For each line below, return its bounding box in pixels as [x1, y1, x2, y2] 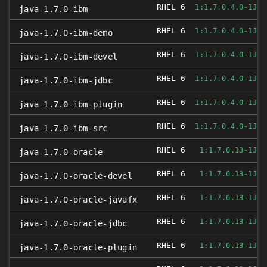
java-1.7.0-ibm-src [19, 123, 108, 133]
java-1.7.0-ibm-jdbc [19, 76, 113, 85]
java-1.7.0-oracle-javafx [19, 195, 138, 204]
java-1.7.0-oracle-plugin [19, 243, 138, 252]
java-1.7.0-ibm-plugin [19, 100, 123, 109]
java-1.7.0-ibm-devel [19, 52, 118, 61]
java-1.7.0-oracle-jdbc [19, 219, 128, 228]
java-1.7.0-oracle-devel [19, 171, 132, 181]
